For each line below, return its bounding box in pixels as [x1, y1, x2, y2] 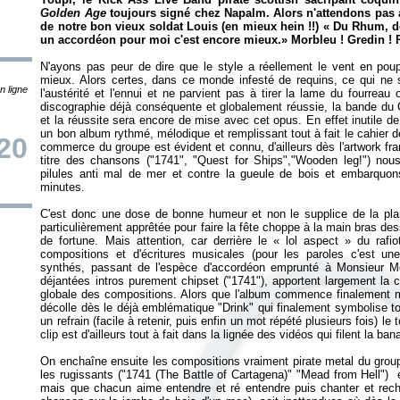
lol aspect [286, 234, 346, 247]
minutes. [40, 180, 89, 194]
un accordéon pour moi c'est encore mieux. [40, 33, 282, 46]
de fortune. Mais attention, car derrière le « [40, 234, 287, 247]
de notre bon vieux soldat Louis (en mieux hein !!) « [40, 20, 333, 33]
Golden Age [40, 6, 106, 20]
